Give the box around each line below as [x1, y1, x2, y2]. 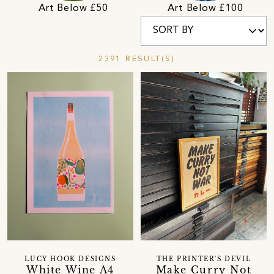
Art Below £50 [39, 3, 108, 13]
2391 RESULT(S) [98, 54, 176, 63]
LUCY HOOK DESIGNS [24, 255, 116, 263]
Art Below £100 [168, 3, 243, 13]
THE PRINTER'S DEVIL [156, 255, 251, 263]
